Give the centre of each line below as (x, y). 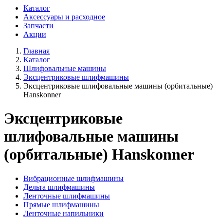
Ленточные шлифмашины (67, 196)
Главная (36, 51)
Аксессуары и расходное (64, 17)
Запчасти (38, 26)
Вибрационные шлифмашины (73, 178)
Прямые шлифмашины (61, 204)
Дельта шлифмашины (59, 187)
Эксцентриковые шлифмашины (76, 77)
